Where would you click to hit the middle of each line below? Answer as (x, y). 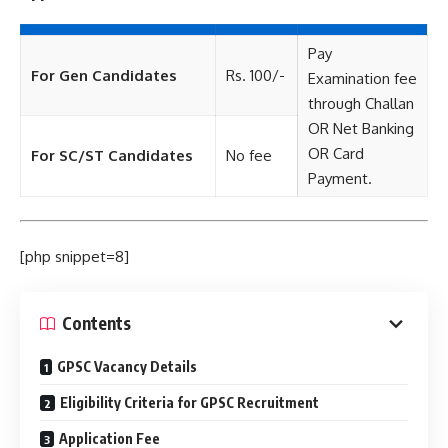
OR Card (336, 153)
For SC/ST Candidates (112, 155)
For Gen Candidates (104, 75)
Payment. (340, 178)
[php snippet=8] (74, 256)
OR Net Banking (361, 128)
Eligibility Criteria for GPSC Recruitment (189, 402)
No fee (249, 155)
